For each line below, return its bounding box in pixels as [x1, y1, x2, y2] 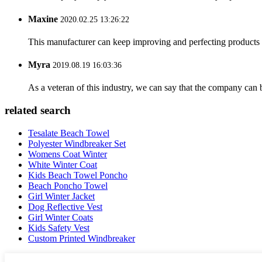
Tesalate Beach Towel [28, 127, 109, 138]
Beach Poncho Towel [28, 180, 108, 191]
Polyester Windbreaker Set [28, 138, 126, 149]
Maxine [28, 13, 58, 24]
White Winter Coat [28, 159, 97, 170]
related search [5, 104, 71, 117]
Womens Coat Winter [28, 149, 107, 159]
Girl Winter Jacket [28, 191, 95, 201]
